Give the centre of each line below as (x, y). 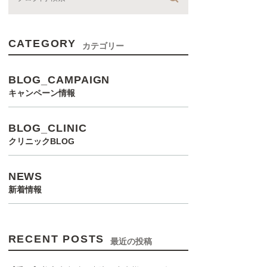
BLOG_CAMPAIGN (59, 80)
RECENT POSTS (56, 239)
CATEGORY (42, 43)
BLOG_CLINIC (47, 128)
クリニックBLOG (41, 141)
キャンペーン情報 (41, 93)
